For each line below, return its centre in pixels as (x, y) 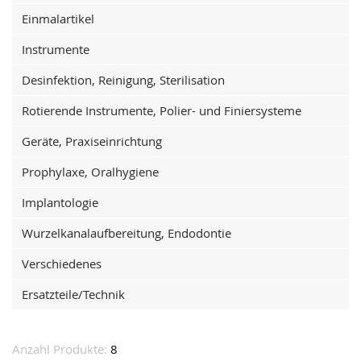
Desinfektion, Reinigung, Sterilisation (123, 80)
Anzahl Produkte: (61, 349)
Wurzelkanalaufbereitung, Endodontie (127, 233)
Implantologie (60, 202)
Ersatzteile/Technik (73, 294)
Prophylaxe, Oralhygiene (90, 172)
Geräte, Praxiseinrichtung (92, 141)
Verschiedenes (62, 263)
